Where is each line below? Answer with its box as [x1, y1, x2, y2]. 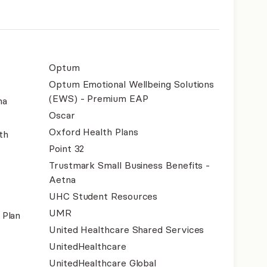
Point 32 [49, 142, 85, 154]
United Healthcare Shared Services [49, 223, 204, 235]
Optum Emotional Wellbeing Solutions [49, 77, 215, 90]
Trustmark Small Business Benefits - [49, 159, 210, 171]
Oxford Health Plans [49, 125, 138, 138]
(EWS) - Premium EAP [49, 92, 148, 104]
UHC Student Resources [49, 190, 158, 202]
